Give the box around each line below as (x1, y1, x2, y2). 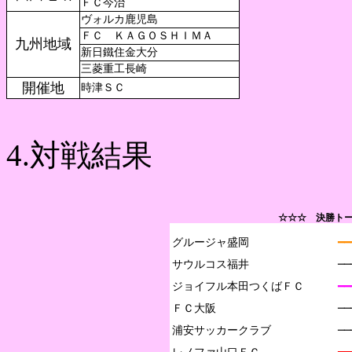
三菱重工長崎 (81, 63, 147, 75)
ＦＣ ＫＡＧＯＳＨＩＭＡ (81, 30, 213, 42)
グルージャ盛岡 (172, 236, 249, 248)
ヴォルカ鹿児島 (81, 13, 158, 25)
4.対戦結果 (6, 138, 152, 172)
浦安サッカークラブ (172, 324, 271, 336)
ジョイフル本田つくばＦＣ (172, 280, 304, 292)
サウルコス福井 (172, 258, 249, 270)
